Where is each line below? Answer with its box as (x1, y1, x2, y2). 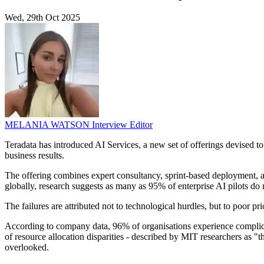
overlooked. (5, 242, 49, 253)
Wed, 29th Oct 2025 (5, 12, 80, 23)
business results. (5, 150, 64, 161)
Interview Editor (92, 120, 153, 130)
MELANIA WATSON (5, 120, 92, 130)
